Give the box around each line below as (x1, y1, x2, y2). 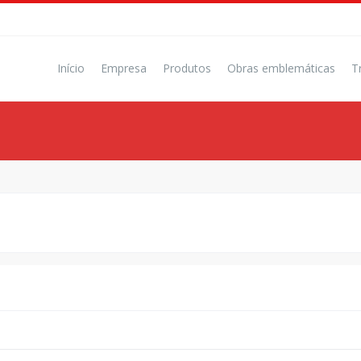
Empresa (101, 60, 147, 76)
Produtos (163, 60, 211, 76)
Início (57, 60, 85, 76)
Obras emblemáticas (227, 60, 335, 76)
